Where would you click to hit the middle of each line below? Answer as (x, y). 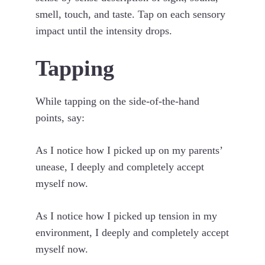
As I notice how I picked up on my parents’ (129, 150)
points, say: (60, 118)
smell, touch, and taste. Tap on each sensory (130, 14)
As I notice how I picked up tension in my (126, 216)
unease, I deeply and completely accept (120, 167)
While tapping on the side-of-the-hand (117, 101)
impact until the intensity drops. (104, 31)
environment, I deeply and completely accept (132, 232)
